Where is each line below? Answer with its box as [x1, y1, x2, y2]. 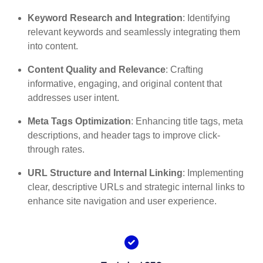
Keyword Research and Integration [28, 13, 183, 23]
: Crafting [166, 65, 204, 75]
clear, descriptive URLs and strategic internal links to [28, 182, 245, 193]
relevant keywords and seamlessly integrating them [28, 27, 241, 38]
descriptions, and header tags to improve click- [28, 130, 221, 141]
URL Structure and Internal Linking [28, 168, 183, 178]
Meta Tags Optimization [28, 116, 131, 127]
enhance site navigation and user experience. [28, 196, 217, 207]
